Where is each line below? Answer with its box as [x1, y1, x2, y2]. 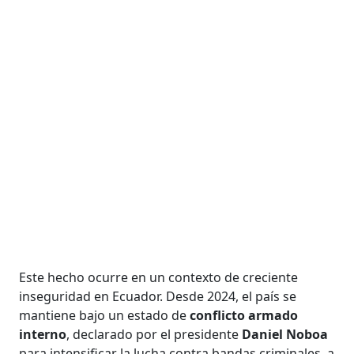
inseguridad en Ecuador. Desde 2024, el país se [19, 288, 297, 306]
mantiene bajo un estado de [19, 307, 190, 325]
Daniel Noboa [242, 326, 329, 344]
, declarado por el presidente [66, 326, 243, 344]
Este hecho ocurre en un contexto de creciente [19, 269, 299, 287]
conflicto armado [190, 307, 299, 325]
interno [19, 326, 67, 344]
